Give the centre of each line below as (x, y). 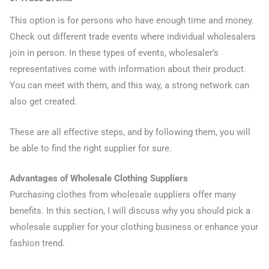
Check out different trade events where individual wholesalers (133, 37)
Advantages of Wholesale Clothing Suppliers (99, 179)
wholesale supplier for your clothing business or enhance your (134, 227)
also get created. (43, 102)
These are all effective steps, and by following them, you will (130, 132)
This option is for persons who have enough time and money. (132, 21)
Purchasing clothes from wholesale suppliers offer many (123, 195)
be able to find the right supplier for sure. (91, 148)
